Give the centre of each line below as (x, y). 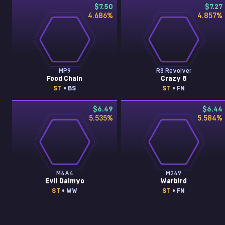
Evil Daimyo (65, 181)
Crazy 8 (174, 79)
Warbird (174, 181)
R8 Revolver (174, 71)
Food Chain (65, 79)
